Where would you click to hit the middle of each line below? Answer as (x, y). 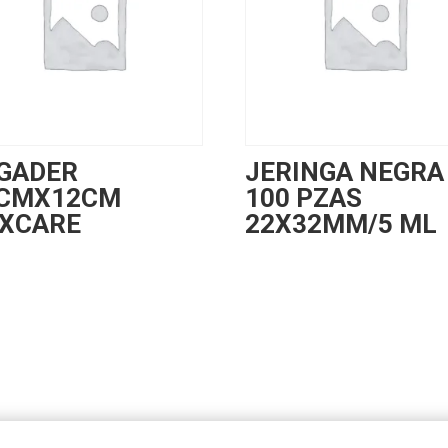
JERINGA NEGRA (344, 172)
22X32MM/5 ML (340, 224)
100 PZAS (303, 198)
